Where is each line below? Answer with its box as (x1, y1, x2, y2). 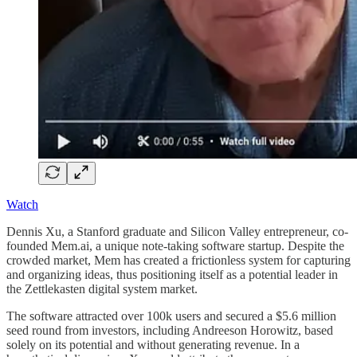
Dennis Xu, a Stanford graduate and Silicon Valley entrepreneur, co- (6, 224, 348, 238)
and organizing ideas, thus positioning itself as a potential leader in (6, 267, 338, 281)
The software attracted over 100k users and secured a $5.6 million (6, 308, 336, 323)
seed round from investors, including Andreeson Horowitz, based (6, 323, 333, 337)
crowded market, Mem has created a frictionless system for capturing (6, 253, 351, 267)
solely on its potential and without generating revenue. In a (6, 337, 300, 351)
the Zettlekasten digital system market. (6, 281, 198, 296)
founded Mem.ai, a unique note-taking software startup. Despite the (6, 238, 344, 253)
